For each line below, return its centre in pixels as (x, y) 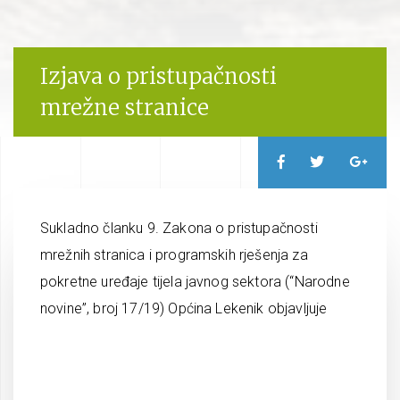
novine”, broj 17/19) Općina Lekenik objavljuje (184, 308)
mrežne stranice (125, 108)
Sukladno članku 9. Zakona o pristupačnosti (179, 228)
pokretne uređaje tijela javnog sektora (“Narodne (195, 282)
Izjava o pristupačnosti (158, 76)
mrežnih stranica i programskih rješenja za (174, 255)
